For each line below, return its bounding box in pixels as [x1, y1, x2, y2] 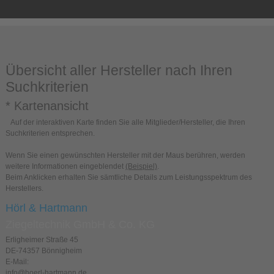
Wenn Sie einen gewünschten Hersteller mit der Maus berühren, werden [6, 151, 245, 160]
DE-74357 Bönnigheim [6, 246, 82, 255]
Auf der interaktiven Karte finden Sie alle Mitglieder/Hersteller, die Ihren [6, 118, 245, 127]
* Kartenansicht [6, 99, 89, 113]
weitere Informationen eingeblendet [6, 162, 125, 171]
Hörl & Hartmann [6, 201, 87, 214]
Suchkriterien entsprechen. [6, 129, 95, 138]
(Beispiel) [125, 162, 157, 171]
